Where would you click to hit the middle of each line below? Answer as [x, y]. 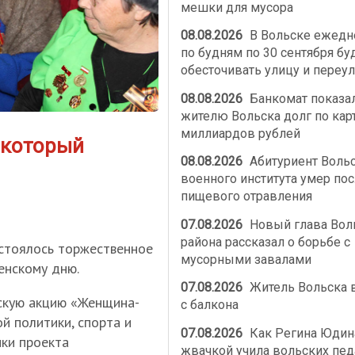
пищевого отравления [246, 197]
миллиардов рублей [240, 133]
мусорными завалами [246, 259]
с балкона [209, 305]
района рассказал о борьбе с [265, 242]
